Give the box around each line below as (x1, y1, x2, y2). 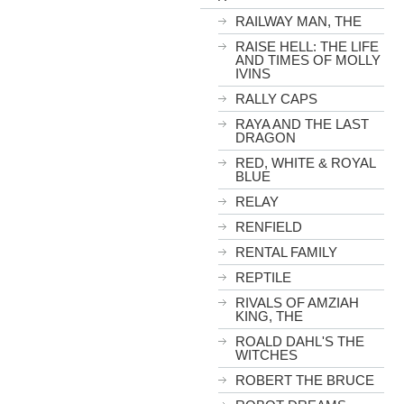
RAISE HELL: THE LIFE (235, 39, 379, 54)
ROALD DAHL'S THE (235, 334, 364, 349)
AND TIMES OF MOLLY (235, 52, 381, 68)
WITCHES (235, 347, 298, 363)
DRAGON (235, 130, 296, 145)
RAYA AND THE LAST (235, 116, 369, 132)
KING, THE (235, 308, 303, 324)
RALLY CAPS (235, 91, 317, 106)
